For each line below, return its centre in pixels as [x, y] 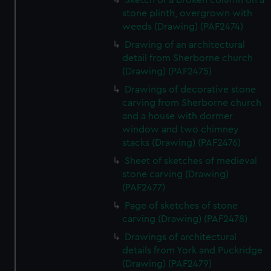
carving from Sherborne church [192, 103]
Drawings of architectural [181, 237]
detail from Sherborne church [188, 58]
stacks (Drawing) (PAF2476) [182, 143]
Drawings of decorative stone [191, 90]
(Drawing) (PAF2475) [167, 71]
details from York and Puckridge [193, 250]
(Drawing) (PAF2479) [167, 264]
